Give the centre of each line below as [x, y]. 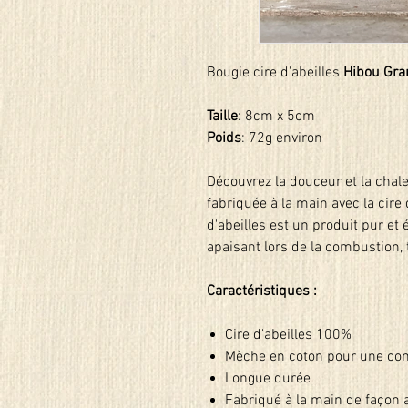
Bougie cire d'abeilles [275, 73]
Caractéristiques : [262, 291]
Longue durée [268, 379]
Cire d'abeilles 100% [288, 335]
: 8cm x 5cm [276, 117]
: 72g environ [282, 138]
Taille [222, 117]
